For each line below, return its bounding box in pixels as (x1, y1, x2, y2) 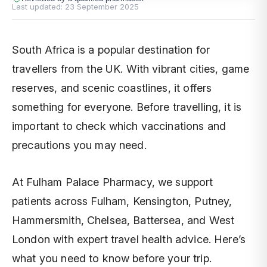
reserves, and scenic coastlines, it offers (12, 82, 212, 94)
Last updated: (12, 2, 63, 11)
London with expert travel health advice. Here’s (12, 233, 246, 246)
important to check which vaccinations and (12, 120, 226, 132)
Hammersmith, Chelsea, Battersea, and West (12, 214, 235, 226)
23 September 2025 (65, 2, 139, 11)
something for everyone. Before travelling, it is (12, 101, 242, 113)
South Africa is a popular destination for (12, 44, 210, 56)
